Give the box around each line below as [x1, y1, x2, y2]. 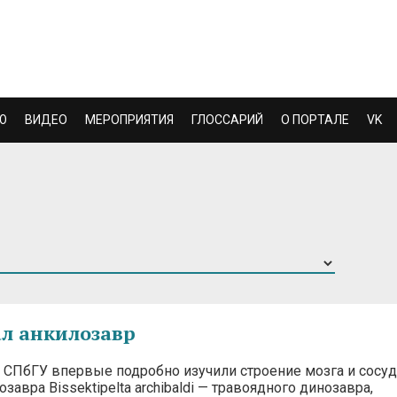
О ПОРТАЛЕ [281, 112, 349, 127]
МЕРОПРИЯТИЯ [85, 112, 174, 127]
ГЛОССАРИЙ [191, 112, 263, 127]
